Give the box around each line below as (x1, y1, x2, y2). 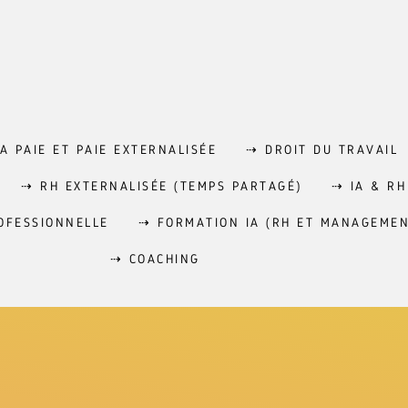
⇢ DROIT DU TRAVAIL (246, 142, 399, 157)
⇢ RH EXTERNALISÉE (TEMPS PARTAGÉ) (21, 178, 302, 193)
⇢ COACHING (109, 251, 200, 266)
